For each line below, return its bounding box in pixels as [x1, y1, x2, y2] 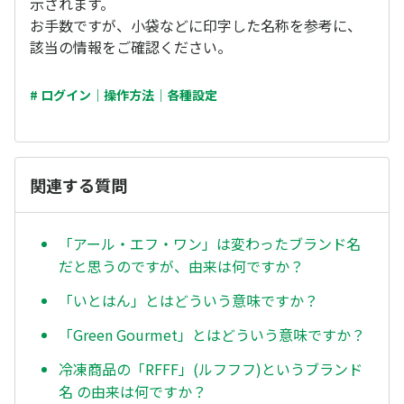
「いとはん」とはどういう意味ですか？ [59, 289, 318, 312]
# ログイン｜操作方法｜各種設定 [30, 86, 217, 104]
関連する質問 [30, 173, 127, 197]
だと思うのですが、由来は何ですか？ [59, 255, 304, 278]
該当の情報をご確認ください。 [30, 36, 232, 58]
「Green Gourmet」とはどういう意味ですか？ [59, 323, 365, 345]
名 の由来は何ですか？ [59, 380, 207, 402]
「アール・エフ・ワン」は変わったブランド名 [59, 233, 361, 255]
